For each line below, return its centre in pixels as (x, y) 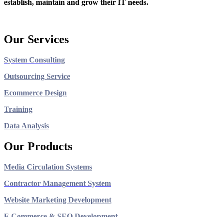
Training (18, 109)
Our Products (38, 146)
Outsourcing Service (37, 76)
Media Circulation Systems (48, 167)
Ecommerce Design (35, 93)
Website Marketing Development (58, 200)
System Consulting (34, 60)
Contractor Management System (57, 183)
